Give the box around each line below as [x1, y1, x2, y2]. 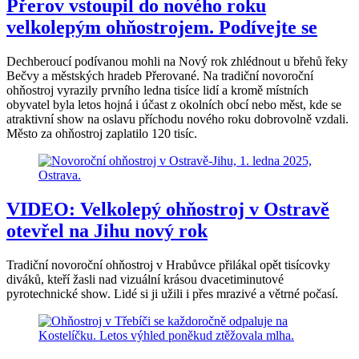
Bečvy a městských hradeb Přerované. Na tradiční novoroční [6, 69, 313, 83]
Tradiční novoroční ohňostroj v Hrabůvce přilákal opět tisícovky [6, 258, 330, 272]
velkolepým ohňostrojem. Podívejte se [6, 17, 317, 38]
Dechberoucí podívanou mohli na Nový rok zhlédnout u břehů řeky [6, 54, 348, 69]
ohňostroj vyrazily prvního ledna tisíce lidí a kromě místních [6, 83, 309, 98]
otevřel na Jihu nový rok [6, 220, 208, 242]
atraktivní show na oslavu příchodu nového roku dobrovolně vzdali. [6, 112, 349, 127]
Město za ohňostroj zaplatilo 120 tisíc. [6, 127, 197, 141]
